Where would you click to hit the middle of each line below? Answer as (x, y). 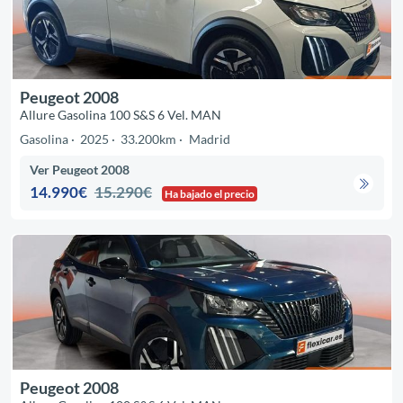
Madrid (209, 139)
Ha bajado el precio (210, 194)
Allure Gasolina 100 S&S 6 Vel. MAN (120, 114)
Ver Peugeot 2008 (80, 170)
